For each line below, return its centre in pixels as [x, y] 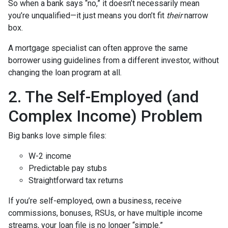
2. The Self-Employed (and [104, 97]
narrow [195, 16]
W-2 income [50, 156]
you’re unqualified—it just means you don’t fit [87, 16]
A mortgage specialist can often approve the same [98, 48]
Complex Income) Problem [105, 116]
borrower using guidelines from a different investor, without [113, 61]
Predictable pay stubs [68, 168]
